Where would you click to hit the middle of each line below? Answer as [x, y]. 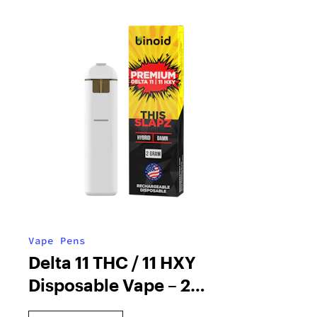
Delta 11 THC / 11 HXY [112, 263]
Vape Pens [57, 241]
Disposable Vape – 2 [109, 285]
